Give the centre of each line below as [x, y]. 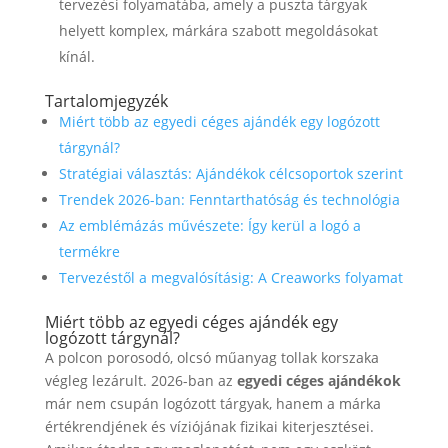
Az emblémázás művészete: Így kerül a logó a [209, 225]
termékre [89, 251]
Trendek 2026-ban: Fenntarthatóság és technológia [229, 199]
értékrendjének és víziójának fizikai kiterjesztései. [209, 426]
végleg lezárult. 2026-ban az [140, 380]
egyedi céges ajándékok [318, 380]
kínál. [76, 56]
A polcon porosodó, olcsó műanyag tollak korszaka [211, 357]
